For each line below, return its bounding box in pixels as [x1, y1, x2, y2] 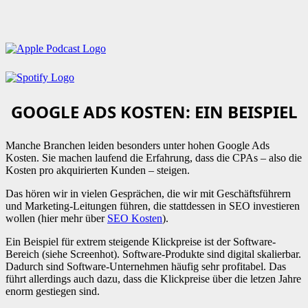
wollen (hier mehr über [5, 212, 107, 224]
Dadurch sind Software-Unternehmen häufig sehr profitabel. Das [5, 261, 286, 272]
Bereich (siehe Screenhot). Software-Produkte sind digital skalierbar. [5, 248, 301, 260]
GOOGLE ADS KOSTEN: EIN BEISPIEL [10, 100, 298, 123]
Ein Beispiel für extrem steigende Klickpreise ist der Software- [5, 236, 276, 247]
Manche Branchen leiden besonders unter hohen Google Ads [5, 140, 269, 151]
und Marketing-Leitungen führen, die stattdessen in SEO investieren [5, 200, 300, 212]
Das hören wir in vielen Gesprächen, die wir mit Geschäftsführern [5, 188, 291, 199]
